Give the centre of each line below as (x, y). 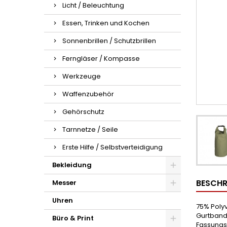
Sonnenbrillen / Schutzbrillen (109, 41)
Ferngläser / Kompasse (101, 59)
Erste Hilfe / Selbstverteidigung (112, 147)
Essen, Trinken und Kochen (106, 23)
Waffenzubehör (88, 94)
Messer (64, 183)
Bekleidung (72, 165)
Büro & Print (73, 218)
